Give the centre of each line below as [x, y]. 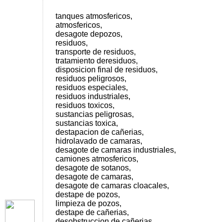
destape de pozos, [88, 194]
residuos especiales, [92, 87]
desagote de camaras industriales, [116, 150]
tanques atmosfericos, [94, 16]
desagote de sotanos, [93, 168]
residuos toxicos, [85, 105]
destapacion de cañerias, [100, 132]
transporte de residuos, [96, 52]
